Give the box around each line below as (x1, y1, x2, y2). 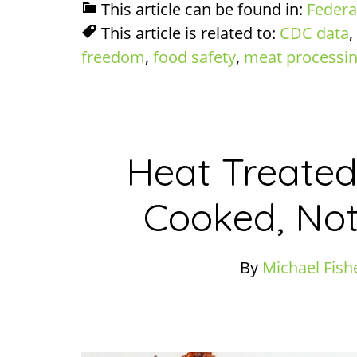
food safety (153, 46, 236, 68)
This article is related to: (101, 22, 280, 44)
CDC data (280, 22, 349, 44)
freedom (81, 46, 145, 68)
